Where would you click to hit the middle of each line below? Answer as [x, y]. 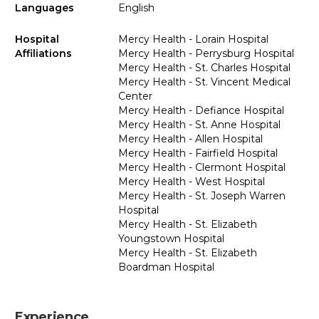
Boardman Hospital [166, 267]
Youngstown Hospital [171, 239]
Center [135, 96]
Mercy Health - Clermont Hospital [202, 168]
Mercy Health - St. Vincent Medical [204, 82]
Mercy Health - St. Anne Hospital [199, 125]
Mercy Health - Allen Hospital [190, 139]
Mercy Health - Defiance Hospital [201, 111]
